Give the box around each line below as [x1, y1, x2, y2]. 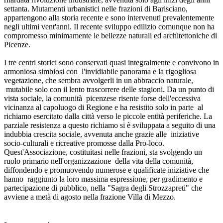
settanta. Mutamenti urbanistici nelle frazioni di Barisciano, [4, 4, 188, 13]
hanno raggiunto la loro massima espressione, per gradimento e [4, 175, 203, 183]
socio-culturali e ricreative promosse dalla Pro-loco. [4, 139, 166, 147]
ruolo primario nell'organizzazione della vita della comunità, [4, 157, 193, 165]
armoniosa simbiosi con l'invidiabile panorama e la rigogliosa [4, 67, 197, 76]
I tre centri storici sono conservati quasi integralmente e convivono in [4, 58, 219, 67]
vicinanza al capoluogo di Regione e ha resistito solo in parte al [4, 103, 203, 111]
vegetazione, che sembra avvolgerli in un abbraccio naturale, [4, 76, 193, 85]
